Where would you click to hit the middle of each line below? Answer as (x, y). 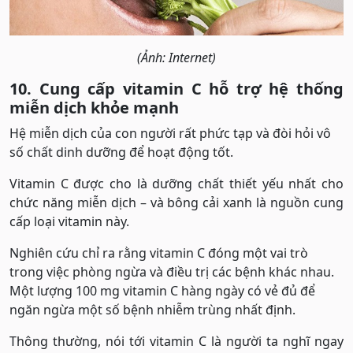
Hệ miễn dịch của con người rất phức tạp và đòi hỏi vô (170, 133)
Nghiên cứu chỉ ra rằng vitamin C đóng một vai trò (159, 253)
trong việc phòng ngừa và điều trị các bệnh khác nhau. (172, 272)
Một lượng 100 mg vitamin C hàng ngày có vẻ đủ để (162, 291)
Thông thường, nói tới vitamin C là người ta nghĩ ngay (176, 341)
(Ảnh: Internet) (176, 58)
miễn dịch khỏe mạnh (94, 108)
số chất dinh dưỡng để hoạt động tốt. (121, 152)
